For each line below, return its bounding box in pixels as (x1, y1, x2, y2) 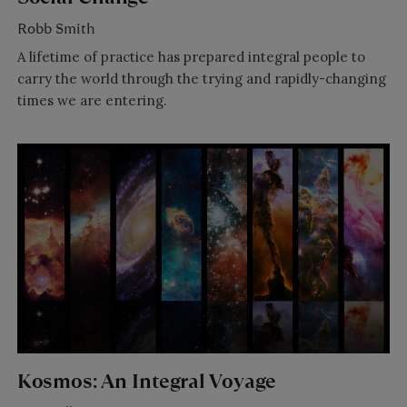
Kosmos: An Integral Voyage (16, 366, 277, 395)
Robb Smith (16, 17, 95, 39)
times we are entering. (16, 91, 167, 109)
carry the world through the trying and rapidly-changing (16, 69, 386, 87)
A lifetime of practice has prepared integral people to (16, 47, 365, 65)
